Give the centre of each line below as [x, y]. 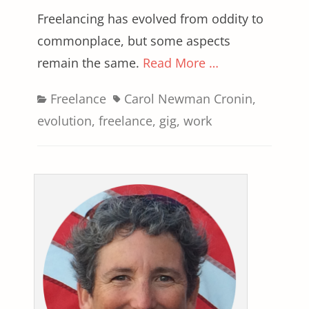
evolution [64, 120]
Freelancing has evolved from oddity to [150, 18]
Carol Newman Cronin [188, 98]
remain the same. [90, 62]
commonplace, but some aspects [134, 40]
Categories [67, 98]
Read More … [181, 62]
